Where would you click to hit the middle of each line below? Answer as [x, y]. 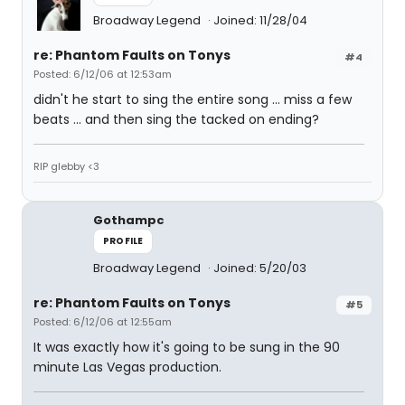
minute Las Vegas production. [127, 367]
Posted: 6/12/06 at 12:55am [103, 322]
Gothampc [129, 220]
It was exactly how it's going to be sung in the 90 [187, 347]
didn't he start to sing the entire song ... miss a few [193, 99]
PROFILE [123, 241]
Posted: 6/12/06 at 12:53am [103, 74]
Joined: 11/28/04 [260, 20]
